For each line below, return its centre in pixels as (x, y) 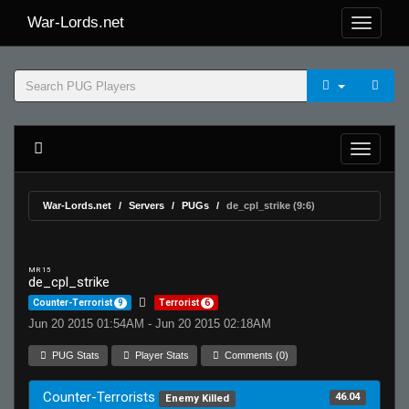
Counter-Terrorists (101, 397)
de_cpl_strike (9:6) (271, 205)
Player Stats (161, 355)
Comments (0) (256, 355)
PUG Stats (75, 355)
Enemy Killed (197, 399)
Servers (147, 205)
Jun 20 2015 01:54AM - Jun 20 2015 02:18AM (150, 324)
